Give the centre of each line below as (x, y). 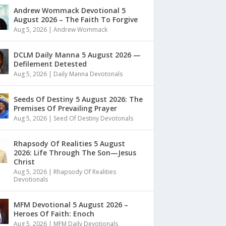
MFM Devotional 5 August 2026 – (71, 205)
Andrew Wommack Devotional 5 (69, 10)
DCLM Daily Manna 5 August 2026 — (77, 55)
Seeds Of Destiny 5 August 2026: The (78, 99)
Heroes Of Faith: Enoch (54, 214)
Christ (24, 162)
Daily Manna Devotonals (88, 74)
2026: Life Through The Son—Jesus (75, 153)
